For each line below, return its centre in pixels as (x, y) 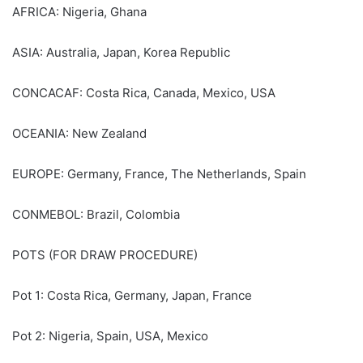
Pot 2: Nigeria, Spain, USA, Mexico (110, 336)
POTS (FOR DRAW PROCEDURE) (105, 255)
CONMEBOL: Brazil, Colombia (96, 215)
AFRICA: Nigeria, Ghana (79, 12)
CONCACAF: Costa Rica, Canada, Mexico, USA (144, 93)
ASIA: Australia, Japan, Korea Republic (121, 53)
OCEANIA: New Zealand (79, 134)
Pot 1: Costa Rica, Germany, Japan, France (132, 296)
